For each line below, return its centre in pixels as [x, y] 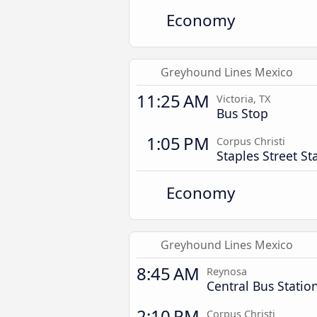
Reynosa [227, 271]
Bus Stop [242, 113]
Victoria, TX [243, 99]
